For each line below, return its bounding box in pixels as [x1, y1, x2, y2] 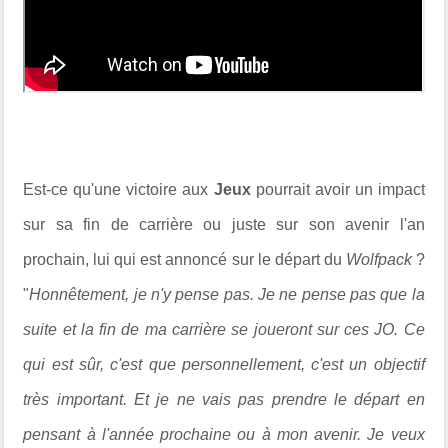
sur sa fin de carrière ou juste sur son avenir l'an [23, 216, 425, 233]
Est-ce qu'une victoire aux [23, 181, 214, 198]
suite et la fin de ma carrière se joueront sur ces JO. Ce [23, 321, 425, 338]
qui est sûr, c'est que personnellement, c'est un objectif [23, 356, 425, 373]
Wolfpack [345, 251, 412, 268]
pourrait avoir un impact [250, 181, 425, 198]
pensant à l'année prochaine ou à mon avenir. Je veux [23, 426, 425, 443]
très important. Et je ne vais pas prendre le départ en [23, 391, 425, 408]
